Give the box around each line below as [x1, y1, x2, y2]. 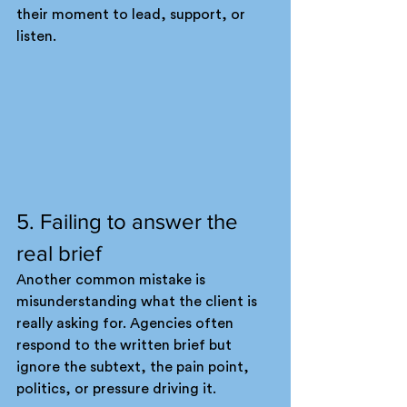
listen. [16, 29, 56, 44]
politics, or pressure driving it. [16, 381, 216, 396]
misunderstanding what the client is [16, 293, 261, 309]
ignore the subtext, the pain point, [16, 359, 253, 374]
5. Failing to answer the [16, 208, 243, 233]
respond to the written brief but [16, 337, 235, 352]
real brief [16, 240, 102, 265]
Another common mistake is [16, 272, 209, 287]
